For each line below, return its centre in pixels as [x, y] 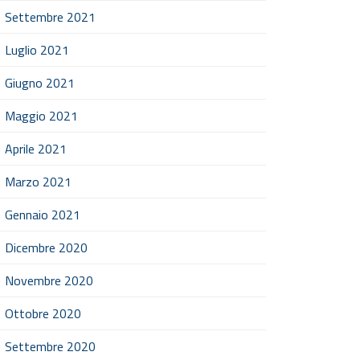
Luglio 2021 [37, 50]
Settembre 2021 [50, 17]
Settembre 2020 [50, 346]
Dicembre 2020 [46, 247]
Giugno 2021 [40, 83]
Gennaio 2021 [43, 215]
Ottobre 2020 [43, 313]
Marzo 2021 [38, 182]
